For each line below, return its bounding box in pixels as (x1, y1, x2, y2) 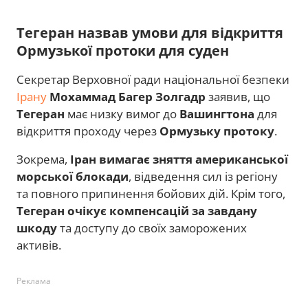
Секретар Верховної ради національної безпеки (16, 71, 289, 87)
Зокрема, (16, 151, 70, 167)
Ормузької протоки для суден (16, 41, 229, 60)
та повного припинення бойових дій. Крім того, (16, 185, 285, 201)
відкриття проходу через (16, 122, 159, 139)
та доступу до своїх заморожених (57, 219, 247, 236)
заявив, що (206, 88, 270, 104)
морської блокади (16, 168, 129, 184)
